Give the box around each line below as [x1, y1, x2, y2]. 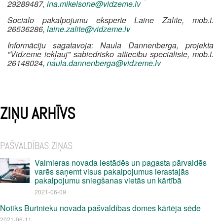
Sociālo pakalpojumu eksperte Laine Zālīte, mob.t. [7, 14, 214, 26]
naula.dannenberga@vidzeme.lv [47, 57, 161, 69]
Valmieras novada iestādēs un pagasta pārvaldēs [35, 157, 207, 168]
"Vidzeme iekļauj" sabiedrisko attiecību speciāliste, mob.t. [7, 48, 214, 60]
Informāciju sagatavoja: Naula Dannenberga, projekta [7, 39, 214, 51]
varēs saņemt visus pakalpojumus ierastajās [35, 166, 189, 177]
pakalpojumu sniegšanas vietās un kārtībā [35, 175, 182, 186]
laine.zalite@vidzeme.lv [47, 23, 130, 35]
